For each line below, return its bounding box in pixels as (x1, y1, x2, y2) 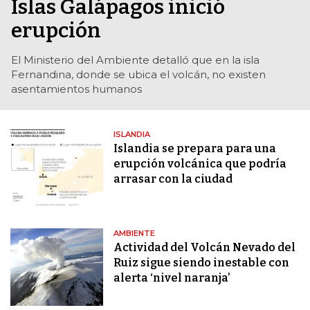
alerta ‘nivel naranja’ (113, 271, 231, 285)
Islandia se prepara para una (113, 142, 277, 156)
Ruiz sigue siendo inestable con (113, 256, 290, 270)
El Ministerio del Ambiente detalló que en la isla (11, 53, 259, 67)
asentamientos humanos (11, 82, 142, 96)
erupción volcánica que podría (113, 157, 287, 171)
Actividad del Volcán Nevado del (113, 241, 296, 255)
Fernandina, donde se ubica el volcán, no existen (11, 68, 266, 82)
